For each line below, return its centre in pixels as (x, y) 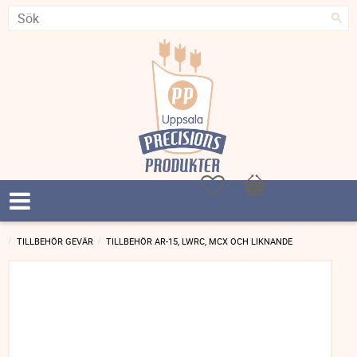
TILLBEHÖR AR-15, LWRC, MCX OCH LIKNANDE (199, 241)
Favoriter (243, 181)
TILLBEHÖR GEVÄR (55, 241)
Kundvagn (265, 181)
